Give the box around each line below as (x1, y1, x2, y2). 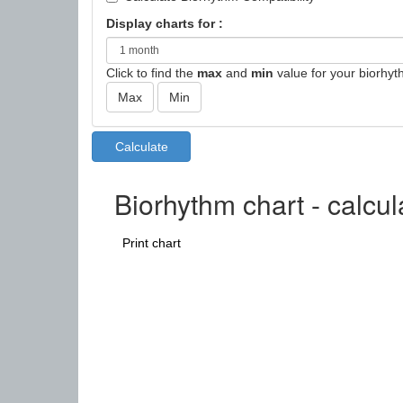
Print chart (122, 236, 181, 250)
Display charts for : (106, 16, 223, 31)
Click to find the (106, 66, 197, 80)
